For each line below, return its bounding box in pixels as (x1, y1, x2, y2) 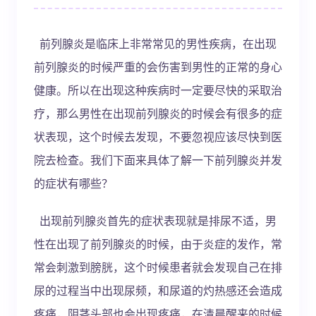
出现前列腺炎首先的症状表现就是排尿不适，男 (34, 212, 276, 229)
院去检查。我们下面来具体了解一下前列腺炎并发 (34, 152, 282, 168)
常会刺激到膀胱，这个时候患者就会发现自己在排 (34, 259, 282, 275)
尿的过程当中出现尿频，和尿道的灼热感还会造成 (34, 282, 282, 298)
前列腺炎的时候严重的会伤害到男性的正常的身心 (34, 59, 282, 75)
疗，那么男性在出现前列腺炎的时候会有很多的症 (34, 105, 282, 121)
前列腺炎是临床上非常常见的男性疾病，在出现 (34, 35, 276, 51)
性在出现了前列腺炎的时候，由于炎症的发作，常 (34, 236, 282, 252)
